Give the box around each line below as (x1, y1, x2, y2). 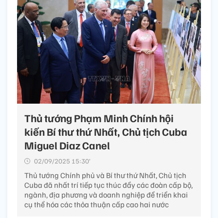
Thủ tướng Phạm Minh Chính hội (24, 111, 174, 125)
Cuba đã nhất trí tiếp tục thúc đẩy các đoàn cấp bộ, (24, 180, 193, 190)
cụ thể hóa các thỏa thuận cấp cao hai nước (24, 200, 169, 210)
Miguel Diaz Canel (24, 138, 110, 152)
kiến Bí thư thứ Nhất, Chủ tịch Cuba (24, 125, 187, 139)
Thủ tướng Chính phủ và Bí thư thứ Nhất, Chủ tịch (24, 170, 186, 181)
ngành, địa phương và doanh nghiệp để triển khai (24, 190, 188, 200)
